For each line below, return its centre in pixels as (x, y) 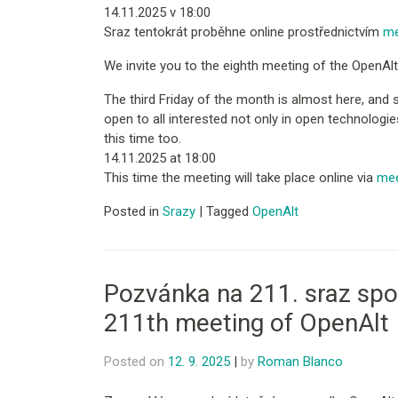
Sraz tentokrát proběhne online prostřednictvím (243, 32)
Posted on (136, 362)
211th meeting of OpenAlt (247, 323)
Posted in (133, 212)
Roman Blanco (300, 362)
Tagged (229, 212)
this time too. (143, 139)
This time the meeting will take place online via (240, 178)
